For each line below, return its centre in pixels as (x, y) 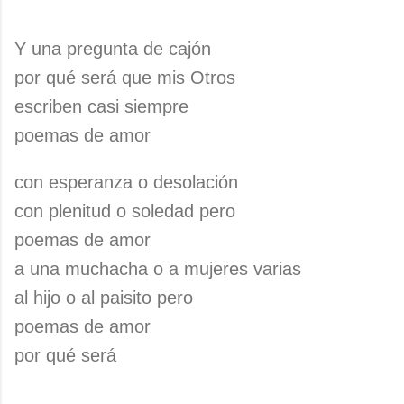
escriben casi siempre (101, 106)
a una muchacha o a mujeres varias (158, 269)
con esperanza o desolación (126, 182)
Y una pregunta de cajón (113, 49)
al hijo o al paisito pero (104, 298)
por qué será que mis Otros (125, 78)
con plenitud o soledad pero (125, 211)
